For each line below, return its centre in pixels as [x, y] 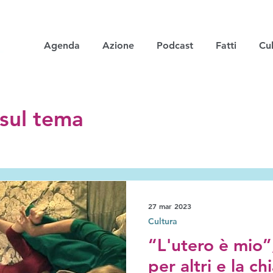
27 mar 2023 [170, 206]
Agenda [62, 45]
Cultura [163, 221]
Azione [118, 45]
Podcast [175, 45]
